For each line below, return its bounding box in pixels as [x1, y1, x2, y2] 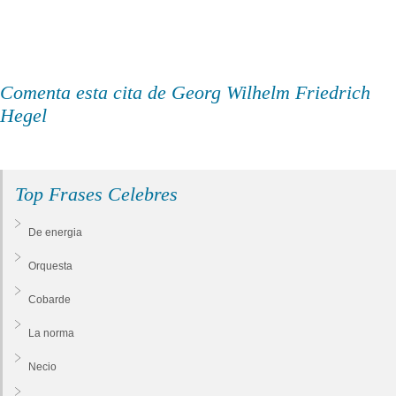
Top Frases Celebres [15, 182, 178, 205]
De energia [28, 225, 82, 239]
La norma [28, 326, 74, 339]
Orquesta [28, 259, 72, 272]
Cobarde [28, 293, 71, 306]
